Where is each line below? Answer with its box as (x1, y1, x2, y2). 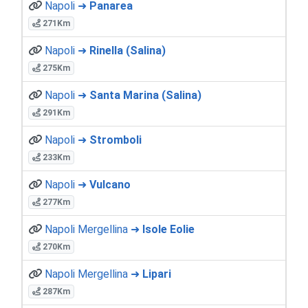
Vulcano (89, 177, 131, 191)
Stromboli (89, 133, 142, 146)
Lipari (142, 267, 171, 280)
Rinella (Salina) (89, 43, 166, 57)
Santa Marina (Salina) (89, 88, 201, 102)
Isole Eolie (142, 222, 195, 236)
